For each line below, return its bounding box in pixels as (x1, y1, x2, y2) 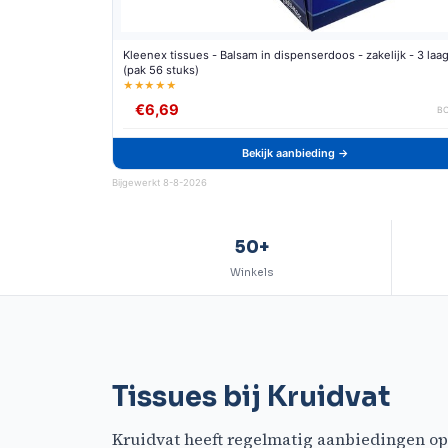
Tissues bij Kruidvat (112, 380, 390, 415)
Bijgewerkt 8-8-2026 (112, 177, 207, 189)
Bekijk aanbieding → (242, 146, 349, 161)
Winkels (229, 266, 274, 280)
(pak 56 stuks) (123, 63, 199, 78)
